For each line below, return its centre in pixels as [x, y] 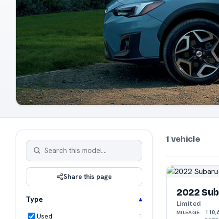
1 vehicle [183, 139]
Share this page [88, 176]
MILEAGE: [189, 212]
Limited [189, 203]
